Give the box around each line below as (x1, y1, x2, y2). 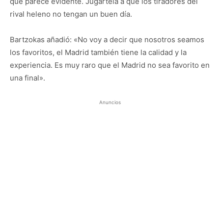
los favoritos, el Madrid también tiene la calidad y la (10, 48, 187, 57)
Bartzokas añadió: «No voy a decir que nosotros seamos (10, 35, 204, 45)
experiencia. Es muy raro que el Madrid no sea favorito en (10, 60, 210, 70)
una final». (10, 73, 45, 83)
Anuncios (99, 99, 121, 106)
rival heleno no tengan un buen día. (10, 9, 132, 19)
